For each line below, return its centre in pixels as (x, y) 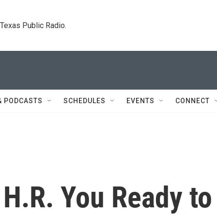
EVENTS (140, 101)
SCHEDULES (85, 101)
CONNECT (193, 101)
